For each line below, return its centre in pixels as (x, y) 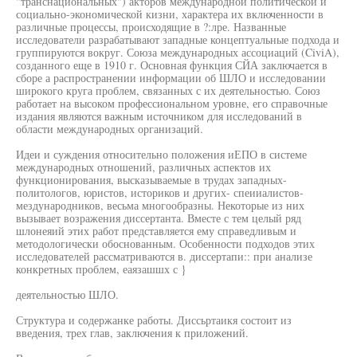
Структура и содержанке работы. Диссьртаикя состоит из (154, 320)
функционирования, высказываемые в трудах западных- (151, 180)
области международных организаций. (110, 129)
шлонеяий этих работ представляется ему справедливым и (156, 231)
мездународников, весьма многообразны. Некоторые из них (160, 205)
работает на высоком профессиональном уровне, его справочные (172, 103)
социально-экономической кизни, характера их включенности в (170, 14)
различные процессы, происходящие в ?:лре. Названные (151, 27)
